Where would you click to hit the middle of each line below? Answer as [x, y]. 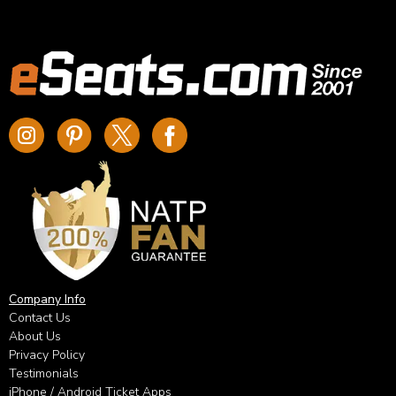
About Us [35, 336]
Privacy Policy [47, 355]
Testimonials [44, 373]
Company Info [47, 299]
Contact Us [40, 318]
